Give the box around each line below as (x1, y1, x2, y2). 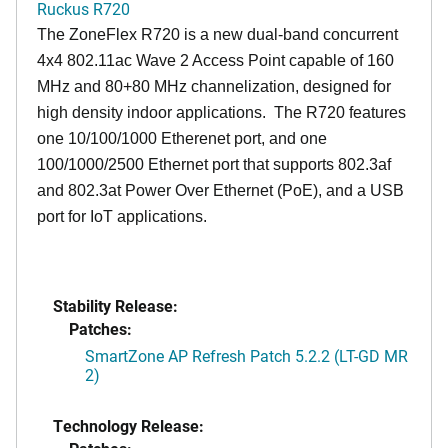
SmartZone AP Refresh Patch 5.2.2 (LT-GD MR (85, 344, 408, 366)
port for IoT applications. (37, 207, 207, 225)
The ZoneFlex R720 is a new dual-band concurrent (37, 25, 398, 43)
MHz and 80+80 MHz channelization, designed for (37, 77, 391, 95)
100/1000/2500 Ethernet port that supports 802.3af (37, 155, 391, 173)
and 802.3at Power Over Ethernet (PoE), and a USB (37, 181, 404, 199)
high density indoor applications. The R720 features (37, 103, 406, 121)
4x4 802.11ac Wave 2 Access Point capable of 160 (37, 51, 394, 69)
